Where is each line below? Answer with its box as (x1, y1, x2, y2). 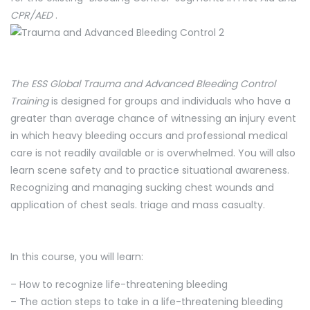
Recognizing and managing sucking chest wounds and (10, 181, 274, 194)
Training (10, 94, 48, 108)
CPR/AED (10, 8, 55, 22)
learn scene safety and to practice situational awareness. (10, 163, 289, 177)
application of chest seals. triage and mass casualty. (10, 198, 265, 212)
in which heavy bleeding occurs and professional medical (10, 129, 288, 143)
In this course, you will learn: (10, 249, 143, 264)
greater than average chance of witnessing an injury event (10, 111, 296, 125)
